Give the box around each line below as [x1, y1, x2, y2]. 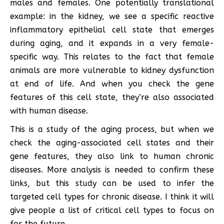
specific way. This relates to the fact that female [10, 51, 214, 61]
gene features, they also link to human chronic [10, 151, 214, 161]
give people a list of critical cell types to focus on [10, 205, 214, 215]
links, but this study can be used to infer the [10, 178, 214, 188]
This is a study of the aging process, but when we [10, 124, 214, 134]
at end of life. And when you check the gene [10, 78, 214, 88]
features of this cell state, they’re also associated [10, 92, 214, 102]
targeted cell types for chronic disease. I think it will [10, 191, 214, 201]
